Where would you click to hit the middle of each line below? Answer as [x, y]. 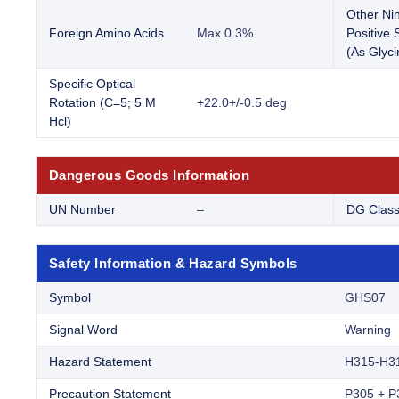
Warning [368, 330]
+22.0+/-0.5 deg [242, 103]
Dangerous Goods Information [150, 175]
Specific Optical [92, 84]
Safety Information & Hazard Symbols [173, 264]
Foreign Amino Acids [106, 33]
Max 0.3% [225, 33]
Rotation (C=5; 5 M [102, 103]
